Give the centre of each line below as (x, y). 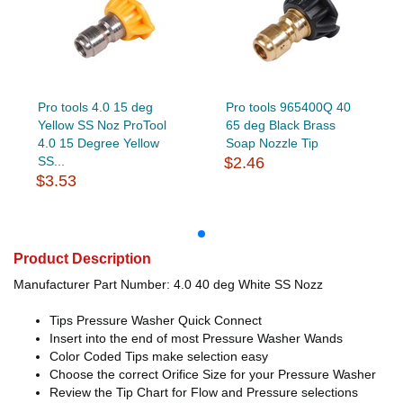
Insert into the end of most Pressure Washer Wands (196, 338)
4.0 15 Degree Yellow (98, 143)
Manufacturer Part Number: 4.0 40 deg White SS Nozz (168, 284)
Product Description (82, 258)
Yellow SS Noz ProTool (102, 125)
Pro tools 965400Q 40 (288, 107)
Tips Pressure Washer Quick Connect (156, 320)
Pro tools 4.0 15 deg (95, 107)
